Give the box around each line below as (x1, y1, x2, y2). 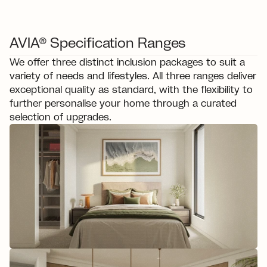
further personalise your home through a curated (10, 96, 237, 110)
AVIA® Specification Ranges (10, 33, 187, 52)
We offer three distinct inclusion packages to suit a (10, 55, 245, 69)
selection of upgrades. (10, 110, 111, 124)
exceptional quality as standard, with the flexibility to (10, 82, 253, 97)
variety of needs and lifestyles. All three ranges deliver (10, 69, 256, 83)
